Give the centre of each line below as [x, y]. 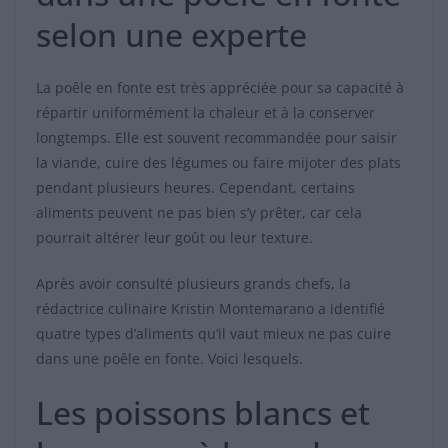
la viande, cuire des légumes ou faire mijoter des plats [218, 163]
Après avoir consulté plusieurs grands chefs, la [193, 284]
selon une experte [171, 35]
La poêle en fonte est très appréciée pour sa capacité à [220, 88]
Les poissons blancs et [203, 413]
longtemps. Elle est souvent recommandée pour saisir [216, 138]
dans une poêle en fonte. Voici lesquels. [169, 359]
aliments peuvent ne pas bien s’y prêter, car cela [199, 213]
